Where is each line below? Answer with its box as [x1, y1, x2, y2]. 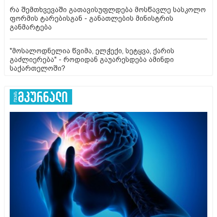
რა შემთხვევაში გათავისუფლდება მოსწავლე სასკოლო [10, 5, 206, 14]
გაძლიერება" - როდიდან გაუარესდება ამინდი [10, 55, 174, 63]
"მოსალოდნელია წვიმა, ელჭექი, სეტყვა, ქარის [10, 46, 174, 55]
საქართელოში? [10, 64, 65, 72]
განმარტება [10, 23, 52, 31]
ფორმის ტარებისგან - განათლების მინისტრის [10, 14, 173, 22]
